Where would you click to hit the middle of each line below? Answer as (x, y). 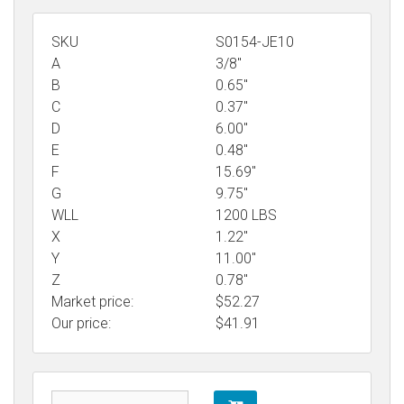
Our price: (81, 323)
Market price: (92, 301)
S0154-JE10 (255, 41)
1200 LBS (246, 215)
